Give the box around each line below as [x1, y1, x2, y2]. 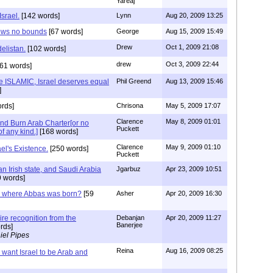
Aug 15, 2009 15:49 [166, 27, 223, 35]
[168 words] [38, 127, 78, 136]
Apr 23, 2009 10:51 [166, 165, 222, 172]
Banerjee [116, 221, 143, 229]
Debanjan [116, 213, 144, 221]
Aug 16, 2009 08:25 [166, 246, 223, 254]
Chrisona [116, 101, 143, 109]
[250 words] [48, 144, 88, 153]
